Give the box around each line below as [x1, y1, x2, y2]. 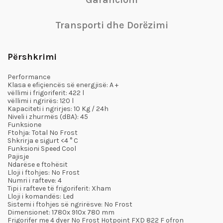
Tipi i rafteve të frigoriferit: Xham [7, 184, 111, 193]
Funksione [7, 120, 41, 129]
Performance [7, 73, 50, 81]
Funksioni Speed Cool [7, 144, 76, 153]
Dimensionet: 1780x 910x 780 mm [7, 208, 114, 217]
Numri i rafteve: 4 [7, 176, 62, 185]
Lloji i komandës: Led [7, 192, 74, 201]
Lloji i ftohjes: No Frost [7, 168, 80, 177]
